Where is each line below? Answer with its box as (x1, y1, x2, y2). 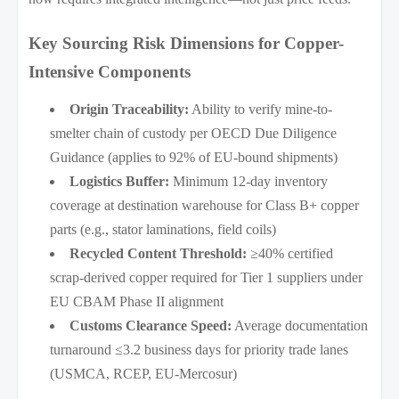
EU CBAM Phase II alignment (50, 293, 224, 309)
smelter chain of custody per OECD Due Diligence (50, 125, 338, 141)
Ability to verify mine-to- (189, 101, 333, 117)
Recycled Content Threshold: (69, 245, 248, 261)
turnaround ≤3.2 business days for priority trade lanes (50, 341, 349, 357)
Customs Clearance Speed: (69, 317, 232, 333)
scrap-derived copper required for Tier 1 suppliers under (50, 269, 363, 285)
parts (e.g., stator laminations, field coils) (50, 221, 277, 237)
